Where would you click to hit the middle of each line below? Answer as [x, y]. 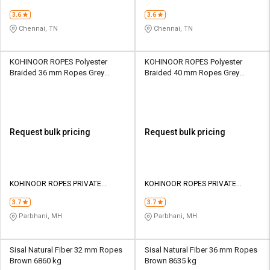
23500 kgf [27, 84]
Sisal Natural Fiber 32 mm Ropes [66, 250]
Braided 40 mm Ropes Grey [192, 73]
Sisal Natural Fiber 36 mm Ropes [201, 250]
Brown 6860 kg [36, 260]
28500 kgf [162, 84]
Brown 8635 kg [171, 260]
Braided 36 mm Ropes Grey [57, 73]
